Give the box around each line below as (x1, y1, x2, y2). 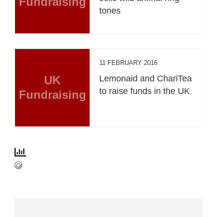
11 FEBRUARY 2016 (99, 59, 158, 66)
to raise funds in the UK (99, 86, 190, 96)
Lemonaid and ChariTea (99, 73, 192, 83)
